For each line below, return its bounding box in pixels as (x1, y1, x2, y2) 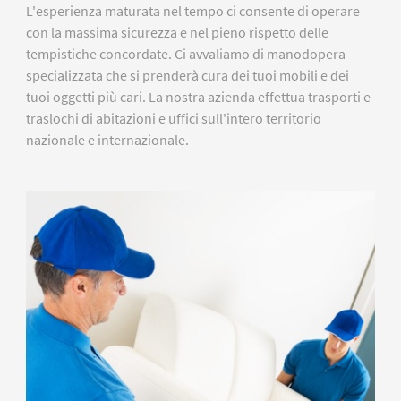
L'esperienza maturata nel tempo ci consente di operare (25, 2, 360, 21)
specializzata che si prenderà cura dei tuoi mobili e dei (25, 66, 349, 85)
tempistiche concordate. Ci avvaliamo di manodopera (25, 45, 346, 64)
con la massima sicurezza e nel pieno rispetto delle (25, 23, 328, 42)
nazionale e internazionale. (25, 131, 189, 149)
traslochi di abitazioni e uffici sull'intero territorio (25, 109, 321, 128)
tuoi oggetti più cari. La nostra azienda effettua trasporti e (25, 88, 371, 107)
